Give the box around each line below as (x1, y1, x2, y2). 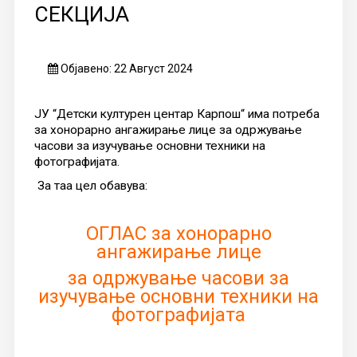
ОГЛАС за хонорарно (85, 222, 272, 245)
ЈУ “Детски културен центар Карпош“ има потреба (33, 106, 320, 121)
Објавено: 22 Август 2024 (60, 61, 193, 75)
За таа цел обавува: (33, 178, 147, 193)
